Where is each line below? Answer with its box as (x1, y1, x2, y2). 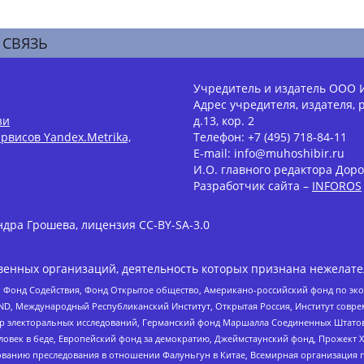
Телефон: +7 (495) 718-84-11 (193, 129, 347, 145)
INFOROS (312, 178, 362, 194)
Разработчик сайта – (193, 178, 312, 194)
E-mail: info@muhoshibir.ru (193, 145, 344, 162)
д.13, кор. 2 (193, 113, 254, 129)
